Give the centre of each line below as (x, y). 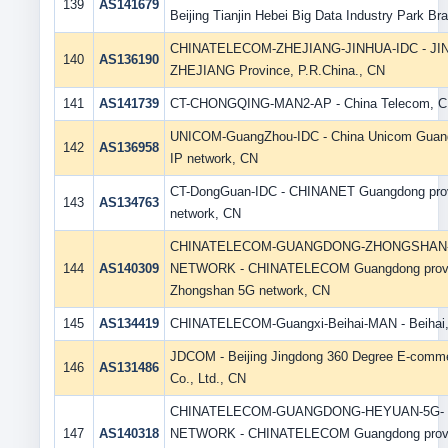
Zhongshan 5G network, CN (249, 290)
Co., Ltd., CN (207, 378)
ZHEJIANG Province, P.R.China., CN (277, 70)
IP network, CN (213, 158)
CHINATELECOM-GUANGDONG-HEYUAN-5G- (306, 411)
